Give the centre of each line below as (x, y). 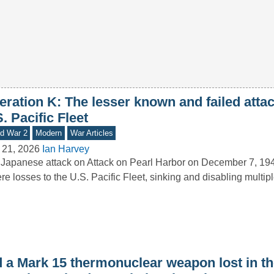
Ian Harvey (65, 149)
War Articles (91, 133)
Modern (49, 133)
